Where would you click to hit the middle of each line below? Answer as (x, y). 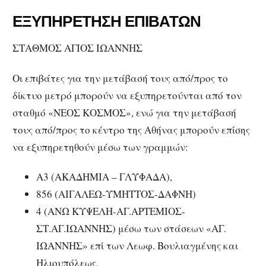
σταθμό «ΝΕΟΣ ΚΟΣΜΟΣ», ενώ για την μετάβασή (124, 112)
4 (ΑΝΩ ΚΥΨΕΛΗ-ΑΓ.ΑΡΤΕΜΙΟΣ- (111, 211)
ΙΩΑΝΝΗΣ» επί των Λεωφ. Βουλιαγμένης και (137, 246)
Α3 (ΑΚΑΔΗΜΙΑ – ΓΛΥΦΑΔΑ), (104, 177)
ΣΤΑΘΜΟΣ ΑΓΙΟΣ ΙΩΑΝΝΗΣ (77, 47)
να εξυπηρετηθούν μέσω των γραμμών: (100, 147)
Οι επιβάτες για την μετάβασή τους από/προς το (120, 78)
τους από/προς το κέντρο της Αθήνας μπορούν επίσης (131, 129)
